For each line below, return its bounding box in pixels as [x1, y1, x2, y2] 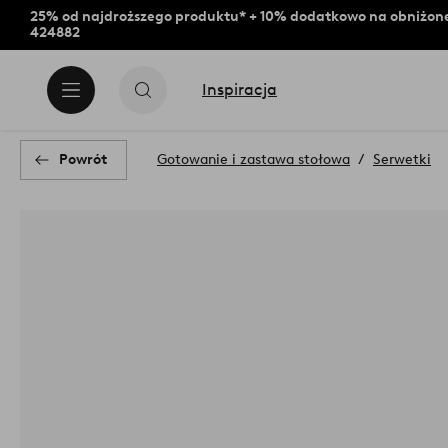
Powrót [59, 151, 107, 168]
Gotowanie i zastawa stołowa [157, 151, 350, 168]
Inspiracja [202, 80, 277, 99]
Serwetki [373, 151, 431, 168]
